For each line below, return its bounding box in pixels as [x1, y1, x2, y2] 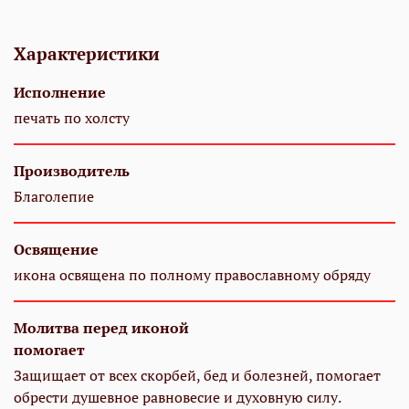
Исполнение [14, 81, 106, 102]
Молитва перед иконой [14, 317, 189, 338]
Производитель [14, 160, 130, 181]
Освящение [14, 238, 99, 259]
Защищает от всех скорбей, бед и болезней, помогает [14, 364, 381, 385]
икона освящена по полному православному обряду [14, 264, 371, 285]
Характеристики [14, 41, 160, 65]
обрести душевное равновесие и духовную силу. [14, 386, 341, 407]
